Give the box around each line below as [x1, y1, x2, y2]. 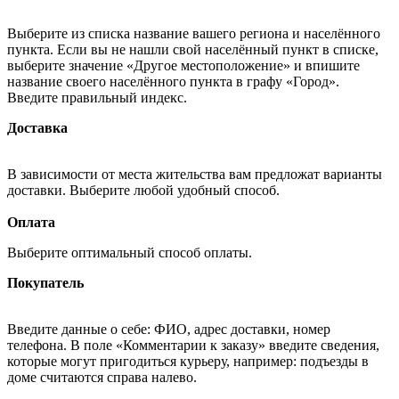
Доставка [7, 119, 68, 135]
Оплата [7, 214, 55, 230]
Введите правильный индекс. [7, 89, 187, 105]
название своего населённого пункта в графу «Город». [7, 73, 339, 89]
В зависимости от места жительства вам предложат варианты [7, 166, 382, 182]
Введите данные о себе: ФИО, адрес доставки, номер [7, 321, 330, 337]
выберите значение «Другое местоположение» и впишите [7, 57, 360, 73]
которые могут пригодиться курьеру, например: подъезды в [7, 353, 369, 369]
